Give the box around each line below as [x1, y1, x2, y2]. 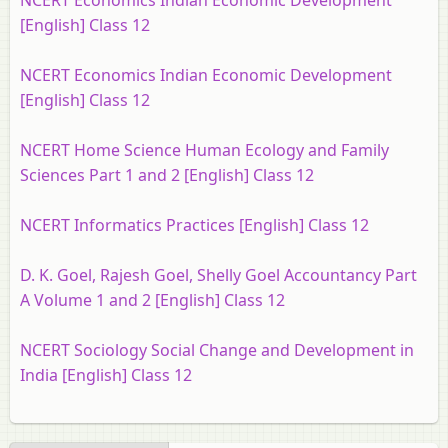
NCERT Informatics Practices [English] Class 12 [20, 214, 369, 236]
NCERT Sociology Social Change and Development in [20, 339, 414, 361]
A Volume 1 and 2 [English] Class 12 [20, 289, 285, 311]
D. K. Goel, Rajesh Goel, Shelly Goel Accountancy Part [20, 264, 417, 286]
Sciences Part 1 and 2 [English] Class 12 [20, 164, 314, 186]
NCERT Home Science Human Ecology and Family [20, 139, 389, 161]
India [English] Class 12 [20, 364, 192, 386]
